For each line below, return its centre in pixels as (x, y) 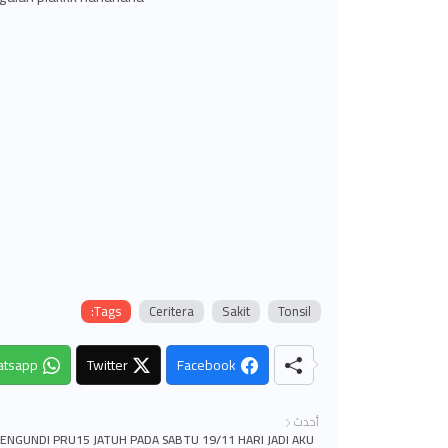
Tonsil (294, 311)
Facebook (206, 365)
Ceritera (171, 311)
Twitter (107, 365)
